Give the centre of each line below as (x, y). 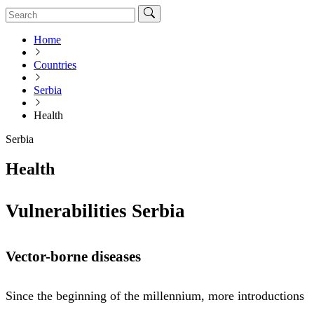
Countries (55, 64)
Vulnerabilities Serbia (95, 211)
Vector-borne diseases (73, 256)
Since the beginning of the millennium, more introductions (155, 295)
